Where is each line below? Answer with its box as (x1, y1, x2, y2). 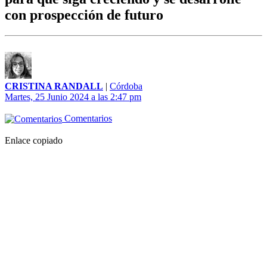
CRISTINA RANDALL (5, 81, 103, 92)
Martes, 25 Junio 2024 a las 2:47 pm (5, 92, 141, 103)
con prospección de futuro (5, 7, 163, 23)
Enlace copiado (5, 135, 63, 146)
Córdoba (110, 81, 142, 92)
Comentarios (62, 113, 112, 124)
